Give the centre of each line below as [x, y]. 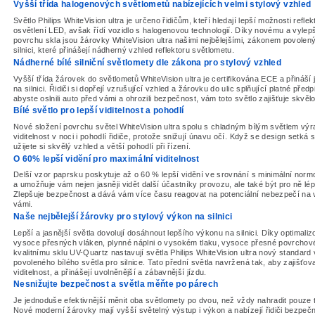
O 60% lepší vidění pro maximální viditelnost [107, 159]
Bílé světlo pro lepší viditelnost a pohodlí [99, 111]
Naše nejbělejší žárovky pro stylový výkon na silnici [123, 216]
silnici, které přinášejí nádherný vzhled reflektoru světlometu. [124, 50]
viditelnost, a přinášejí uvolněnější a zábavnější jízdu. [110, 272]
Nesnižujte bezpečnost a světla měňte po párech [116, 284]
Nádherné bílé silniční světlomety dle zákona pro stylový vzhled [148, 62]
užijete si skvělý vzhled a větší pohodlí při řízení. [102, 146]
